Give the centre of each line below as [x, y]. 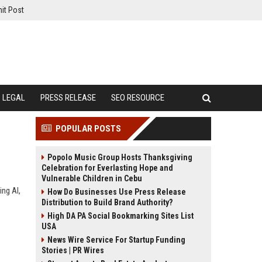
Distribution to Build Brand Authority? [107, 202]
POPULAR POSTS [88, 129]
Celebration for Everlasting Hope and [107, 168]
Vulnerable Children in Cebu [92, 178]
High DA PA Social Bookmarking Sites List [120, 216]
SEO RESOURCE [138, 98]
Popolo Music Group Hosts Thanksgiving [120, 157]
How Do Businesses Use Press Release [117, 192]
